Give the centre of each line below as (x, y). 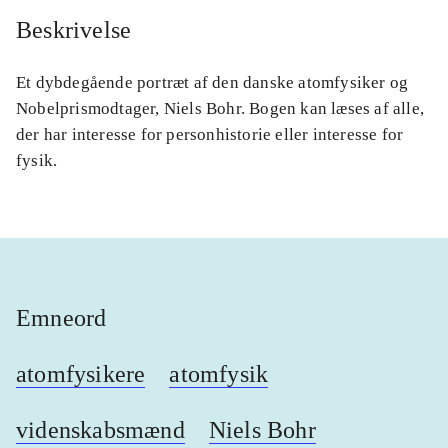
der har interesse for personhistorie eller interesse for (210, 134)
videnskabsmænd (100, 429)
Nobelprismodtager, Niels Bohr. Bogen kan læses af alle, (220, 108)
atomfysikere (81, 373)
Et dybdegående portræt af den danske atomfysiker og (212, 82)
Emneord (61, 317)
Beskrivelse (74, 29)
